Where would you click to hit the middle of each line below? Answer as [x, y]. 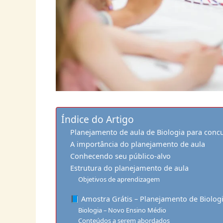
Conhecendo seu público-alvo [120, 156]
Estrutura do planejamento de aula [129, 168]
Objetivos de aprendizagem [119, 179]
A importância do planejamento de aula [137, 144]
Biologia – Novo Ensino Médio [122, 210]
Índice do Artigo [98, 119]
